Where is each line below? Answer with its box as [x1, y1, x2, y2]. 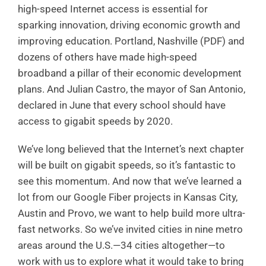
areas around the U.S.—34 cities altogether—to [18, 239, 225, 251]
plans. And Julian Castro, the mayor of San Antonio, [18, 83, 245, 95]
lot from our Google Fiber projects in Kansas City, [18, 191, 237, 203]
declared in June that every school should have [18, 99, 226, 111]
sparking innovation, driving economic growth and [18, 19, 240, 31]
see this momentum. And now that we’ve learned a [18, 175, 242, 187]
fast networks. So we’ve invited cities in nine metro [18, 223, 243, 235]
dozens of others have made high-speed [18, 51, 197, 63]
